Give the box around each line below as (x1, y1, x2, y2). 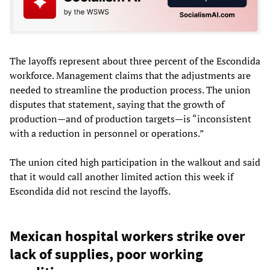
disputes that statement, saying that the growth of (10, 98, 224, 111)
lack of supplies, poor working (10, 245, 203, 264)
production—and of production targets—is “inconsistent (10, 112, 251, 126)
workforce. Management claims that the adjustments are (10, 69, 251, 83)
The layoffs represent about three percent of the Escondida (10, 54, 260, 68)
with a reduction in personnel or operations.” (10, 127, 204, 140)
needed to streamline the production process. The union (10, 83, 251, 97)
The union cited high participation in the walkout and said (10, 155, 260, 169)
